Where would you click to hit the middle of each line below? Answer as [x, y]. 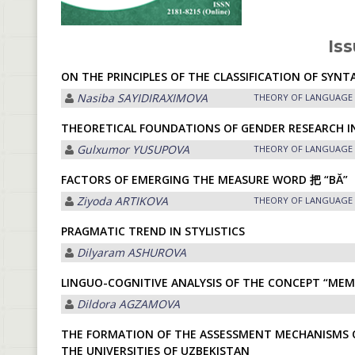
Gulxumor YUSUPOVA [133, 149]
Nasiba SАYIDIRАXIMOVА [142, 98]
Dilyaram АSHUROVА [132, 252]
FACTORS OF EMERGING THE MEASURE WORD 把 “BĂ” [204, 179]
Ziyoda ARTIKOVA [122, 201]
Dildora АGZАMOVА [128, 304]
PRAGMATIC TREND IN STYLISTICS [153, 231]
